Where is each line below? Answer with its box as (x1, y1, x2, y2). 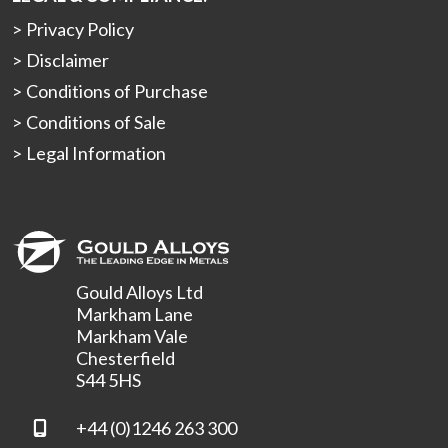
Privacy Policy (26, 18, 134, 41)
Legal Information (26, 142, 166, 165)
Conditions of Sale (26, 111, 166, 134)
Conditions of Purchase (26, 80, 208, 103)
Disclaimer (26, 49, 109, 72)
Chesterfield (76, 347, 175, 370)
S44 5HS (76, 369, 141, 392)
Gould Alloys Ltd (76, 281, 203, 304)
